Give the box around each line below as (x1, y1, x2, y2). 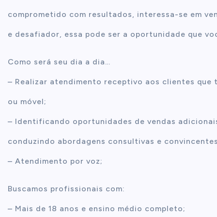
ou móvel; (8, 97, 46, 106)
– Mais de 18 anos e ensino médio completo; (8, 204, 186, 213)
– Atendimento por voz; (8, 156, 103, 166)
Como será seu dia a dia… (8, 57, 110, 66)
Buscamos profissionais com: (8, 184, 125, 193)
